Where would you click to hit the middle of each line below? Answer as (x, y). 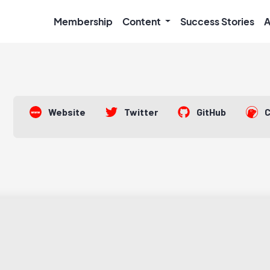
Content (142, 21)
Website (67, 112)
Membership (83, 21)
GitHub (211, 112)
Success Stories (218, 21)
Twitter (141, 112)
